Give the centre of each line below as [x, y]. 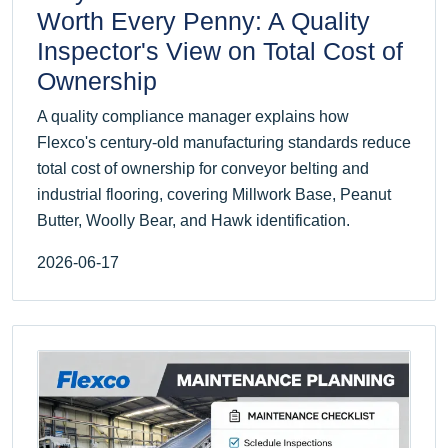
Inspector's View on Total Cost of [220, 51]
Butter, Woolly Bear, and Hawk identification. [193, 221]
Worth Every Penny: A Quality [203, 21]
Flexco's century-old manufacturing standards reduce [224, 143]
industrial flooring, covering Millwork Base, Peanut [214, 195]
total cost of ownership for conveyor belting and [203, 169]
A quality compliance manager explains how [193, 117]
